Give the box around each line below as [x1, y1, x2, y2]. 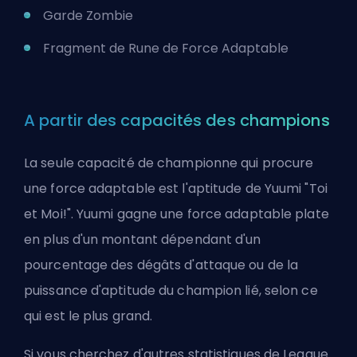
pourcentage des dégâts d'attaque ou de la [24, 256, 299, 274]
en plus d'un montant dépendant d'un [24, 230, 261, 249]
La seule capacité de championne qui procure [24, 154, 314, 172]
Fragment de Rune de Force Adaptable [43, 39, 288, 57]
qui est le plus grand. [24, 307, 153, 325]
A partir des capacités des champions [24, 109, 330, 131]
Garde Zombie [43, 6, 133, 25]
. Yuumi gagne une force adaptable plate [70, 205, 329, 223]
